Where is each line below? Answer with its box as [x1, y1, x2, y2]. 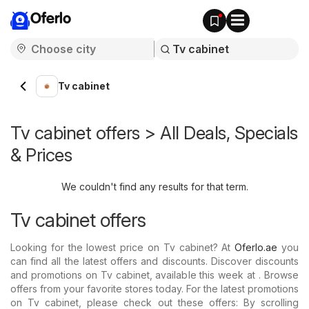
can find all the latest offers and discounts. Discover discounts [10, 255, 299, 267]
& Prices [10, 144, 72, 166]
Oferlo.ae [235, 241, 278, 253]
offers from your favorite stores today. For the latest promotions [10, 283, 299, 295]
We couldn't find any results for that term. [61, 181, 248, 192]
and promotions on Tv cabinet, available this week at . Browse [10, 269, 299, 281]
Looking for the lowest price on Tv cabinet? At [10, 241, 235, 253]
